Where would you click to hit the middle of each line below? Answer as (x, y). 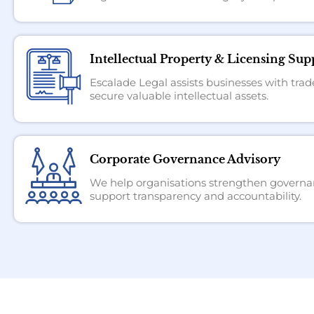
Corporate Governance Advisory (185, 159)
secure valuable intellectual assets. (179, 96)
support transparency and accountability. (195, 196)
